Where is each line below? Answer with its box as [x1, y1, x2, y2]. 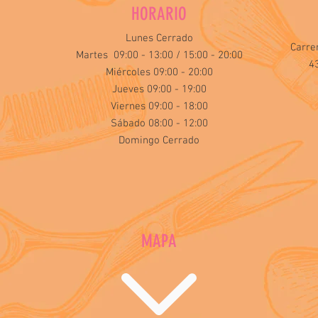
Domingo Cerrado [119, 134, 199, 147]
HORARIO [131, 4, 187, 24]
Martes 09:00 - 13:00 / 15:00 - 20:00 [75, 49, 243, 62]
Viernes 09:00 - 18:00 [110, 100, 208, 113]
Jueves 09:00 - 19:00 [111, 83, 207, 96]
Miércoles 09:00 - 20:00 [105, 66, 213, 79]
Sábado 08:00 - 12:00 [110, 117, 208, 130]
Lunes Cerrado [125, 32, 193, 45]
